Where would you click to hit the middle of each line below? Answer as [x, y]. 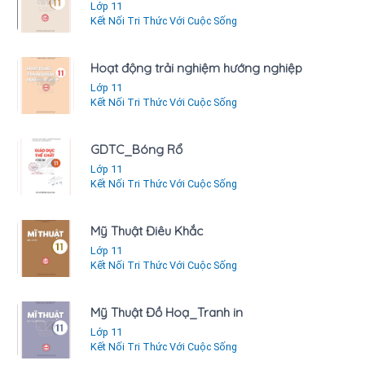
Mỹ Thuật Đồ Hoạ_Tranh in [167, 312]
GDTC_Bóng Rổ [136, 149]
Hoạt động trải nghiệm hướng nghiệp [196, 68]
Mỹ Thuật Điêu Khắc [147, 231]
